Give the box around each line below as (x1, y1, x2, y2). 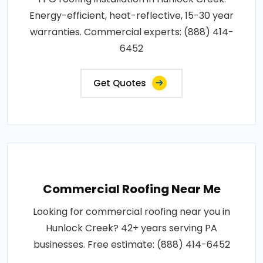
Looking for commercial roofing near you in (33, 204, 230, 218)
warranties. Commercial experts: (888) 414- (29, 25, 234, 39)
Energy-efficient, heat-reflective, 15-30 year (29, 8, 234, 22)
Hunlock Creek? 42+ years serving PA (46, 221, 217, 235)
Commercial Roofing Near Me (42, 180, 221, 197)
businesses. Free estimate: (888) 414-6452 (33, 237, 230, 251)
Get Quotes (93, 76, 146, 89)
